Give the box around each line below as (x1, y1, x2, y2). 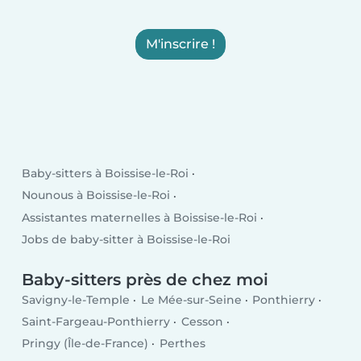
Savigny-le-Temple (22, 293, 131, 308)
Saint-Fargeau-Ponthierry (22, 314, 171, 330)
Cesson (180, 314, 223, 330)
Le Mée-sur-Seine (140, 293, 242, 308)
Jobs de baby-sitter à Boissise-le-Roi (22, 231, 231, 247)
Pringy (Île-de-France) (22, 336, 149, 351)
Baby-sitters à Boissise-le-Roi (22, 166, 189, 181)
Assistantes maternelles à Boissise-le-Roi (22, 210, 258, 225)
